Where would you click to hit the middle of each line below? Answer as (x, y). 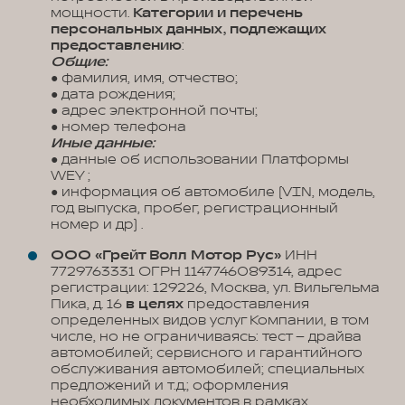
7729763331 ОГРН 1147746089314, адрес (196, 272)
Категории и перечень (218, 13)
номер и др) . (97, 225)
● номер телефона (118, 127)
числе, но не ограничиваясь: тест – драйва (206, 337)
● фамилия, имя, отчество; (144, 78)
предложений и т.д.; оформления (170, 386)
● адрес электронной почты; (154, 111)
